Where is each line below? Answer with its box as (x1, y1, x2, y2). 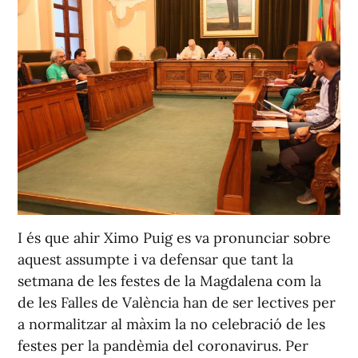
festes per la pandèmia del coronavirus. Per (18, 336, 308, 356)
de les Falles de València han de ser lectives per (18, 293, 336, 312)
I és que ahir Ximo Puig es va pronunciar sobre (18, 229, 331, 248)
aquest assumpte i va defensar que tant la (18, 250, 293, 269)
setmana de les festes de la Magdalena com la (18, 272, 321, 291)
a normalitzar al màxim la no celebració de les (18, 315, 325, 334)
